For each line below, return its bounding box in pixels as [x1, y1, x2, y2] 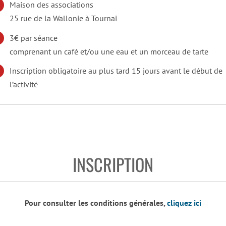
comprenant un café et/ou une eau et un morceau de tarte [10, 46, 209, 56]
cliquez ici [167, 198, 201, 208]
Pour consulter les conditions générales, [25, 198, 167, 208]
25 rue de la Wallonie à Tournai [10, 13, 118, 24]
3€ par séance [10, 32, 58, 43]
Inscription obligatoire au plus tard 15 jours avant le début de [10, 65, 223, 76]
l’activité [10, 79, 38, 89]
